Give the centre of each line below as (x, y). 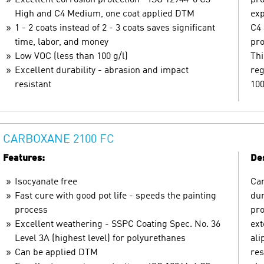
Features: (24, 158)
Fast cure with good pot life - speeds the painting (115, 196)
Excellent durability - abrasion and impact (102, 70)
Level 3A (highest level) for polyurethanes (100, 238)
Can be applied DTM (56, 253)
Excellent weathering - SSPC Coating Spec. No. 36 (118, 224)
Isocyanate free (46, 182)
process (31, 210)
